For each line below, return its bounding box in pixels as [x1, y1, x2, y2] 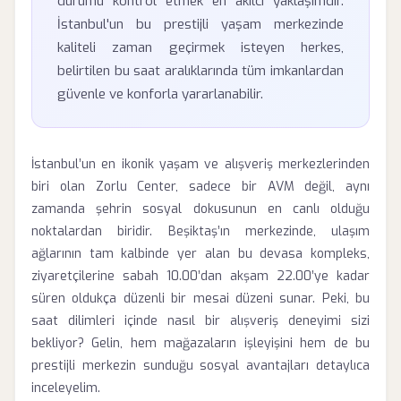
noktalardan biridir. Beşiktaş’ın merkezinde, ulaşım [31, 223, 370, 240]
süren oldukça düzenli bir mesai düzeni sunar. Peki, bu [31, 290, 370, 307]
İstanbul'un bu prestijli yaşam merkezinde [57, 15, 344, 33]
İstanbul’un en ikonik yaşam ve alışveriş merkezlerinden [31, 156, 370, 173]
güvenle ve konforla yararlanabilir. [57, 85, 263, 103]
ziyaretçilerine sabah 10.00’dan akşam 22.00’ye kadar [31, 268, 370, 285]
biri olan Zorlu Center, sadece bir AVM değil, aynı [31, 178, 370, 195]
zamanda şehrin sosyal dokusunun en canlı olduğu [31, 200, 370, 218]
